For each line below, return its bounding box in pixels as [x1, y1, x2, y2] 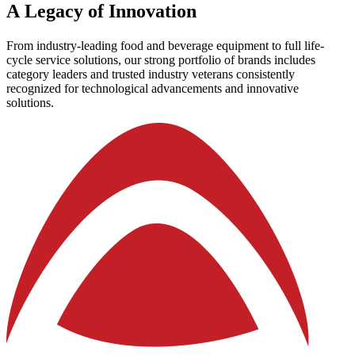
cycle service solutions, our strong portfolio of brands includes [6, 52, 315, 67]
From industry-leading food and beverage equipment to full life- [6, 38, 324, 52]
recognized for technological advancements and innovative [6, 81, 299, 95]
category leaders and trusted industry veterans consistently [6, 67, 295, 81]
